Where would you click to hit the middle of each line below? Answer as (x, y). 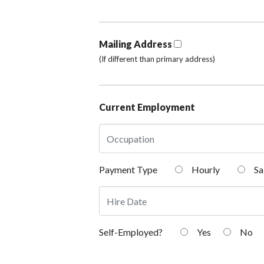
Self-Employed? (131, 232)
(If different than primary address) (157, 59)
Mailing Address (136, 44)
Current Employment (147, 107)
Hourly (205, 170)
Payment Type (128, 170)
